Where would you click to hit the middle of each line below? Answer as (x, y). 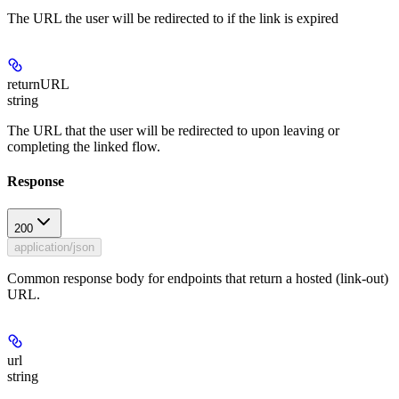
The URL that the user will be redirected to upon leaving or (173, 130)
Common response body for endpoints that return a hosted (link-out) (198, 279)
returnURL (38, 84)
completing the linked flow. (84, 146)
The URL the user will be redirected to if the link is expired (173, 18)
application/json (54, 248)
